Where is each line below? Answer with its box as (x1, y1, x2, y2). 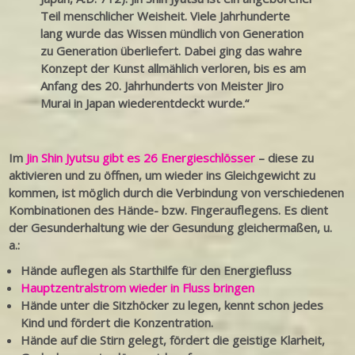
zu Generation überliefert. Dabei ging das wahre (40, 43, 303, 59)
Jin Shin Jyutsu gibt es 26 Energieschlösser (26, 150, 256, 166)
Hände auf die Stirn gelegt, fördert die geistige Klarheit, (21, 332, 326, 349)
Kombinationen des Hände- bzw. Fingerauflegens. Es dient (9, 202, 329, 219)
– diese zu (255, 150, 315, 166)
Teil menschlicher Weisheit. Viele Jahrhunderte (40, 8, 291, 25)
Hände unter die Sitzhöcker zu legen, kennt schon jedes (21, 297, 324, 314)
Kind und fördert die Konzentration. (21, 315, 214, 331)
